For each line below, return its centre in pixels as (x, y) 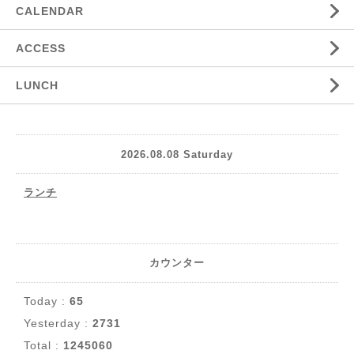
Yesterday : (58, 324)
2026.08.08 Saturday (177, 154)
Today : (47, 301)
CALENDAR (50, 11)
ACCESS (41, 49)
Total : (43, 346)
